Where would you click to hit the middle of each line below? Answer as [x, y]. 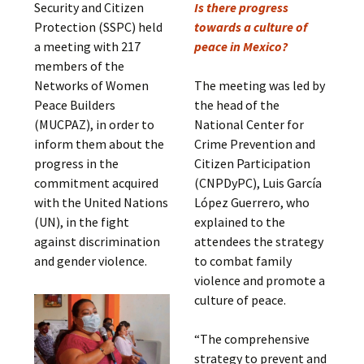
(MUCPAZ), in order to [95, 124]
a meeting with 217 [88, 46]
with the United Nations [102, 202]
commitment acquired [97, 183]
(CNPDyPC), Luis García [258, 183]
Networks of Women [92, 85]
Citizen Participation [252, 163]
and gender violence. [91, 261]
